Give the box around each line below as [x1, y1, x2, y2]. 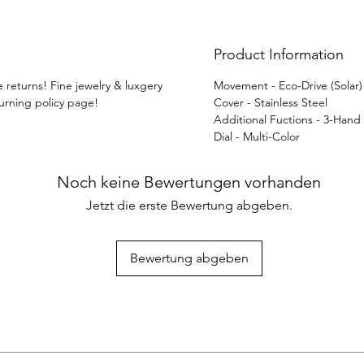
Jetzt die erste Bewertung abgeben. [85, 197, 292, 213]
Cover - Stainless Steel [213, 94, 327, 110]
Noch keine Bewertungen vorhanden [57, 171, 321, 192]
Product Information [213, 45, 344, 63]
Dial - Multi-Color [213, 128, 300, 144]
